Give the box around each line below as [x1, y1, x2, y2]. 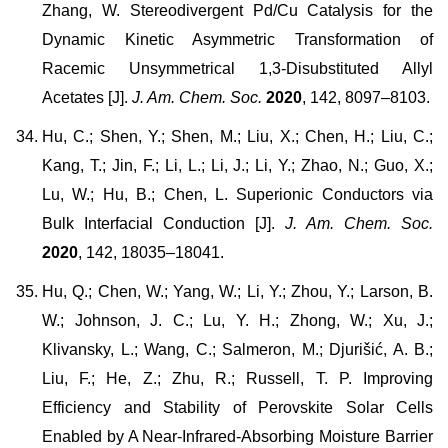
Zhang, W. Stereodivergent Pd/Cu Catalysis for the [42, 2, 433, 19]
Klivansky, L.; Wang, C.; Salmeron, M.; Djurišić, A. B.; [42, 341, 433, 358]
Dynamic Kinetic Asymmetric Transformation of [42, 31, 433, 48]
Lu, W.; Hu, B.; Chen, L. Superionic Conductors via [42, 186, 433, 203]
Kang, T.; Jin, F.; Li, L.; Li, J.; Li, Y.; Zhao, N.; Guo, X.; [42, 157, 433, 174]
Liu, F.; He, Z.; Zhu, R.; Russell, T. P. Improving [42, 370, 433, 387]
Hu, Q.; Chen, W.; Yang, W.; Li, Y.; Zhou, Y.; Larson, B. [42, 283, 433, 300]
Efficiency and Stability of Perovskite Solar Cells [42, 399, 433, 416]
